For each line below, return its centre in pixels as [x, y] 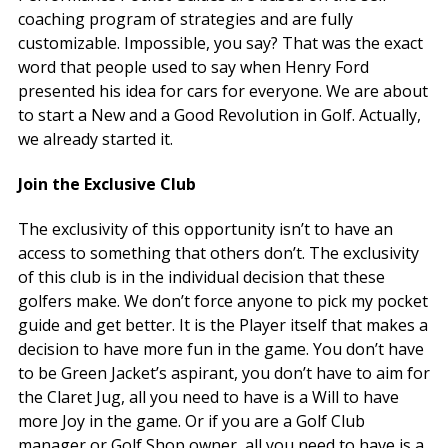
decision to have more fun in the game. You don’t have [221, 349]
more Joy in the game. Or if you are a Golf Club [191, 421]
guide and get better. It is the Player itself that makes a [223, 325]
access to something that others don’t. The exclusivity [218, 253]
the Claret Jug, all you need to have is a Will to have [208, 397]
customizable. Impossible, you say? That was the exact [220, 42]
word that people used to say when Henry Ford [193, 66]
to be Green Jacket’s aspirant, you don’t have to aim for [224, 373]
